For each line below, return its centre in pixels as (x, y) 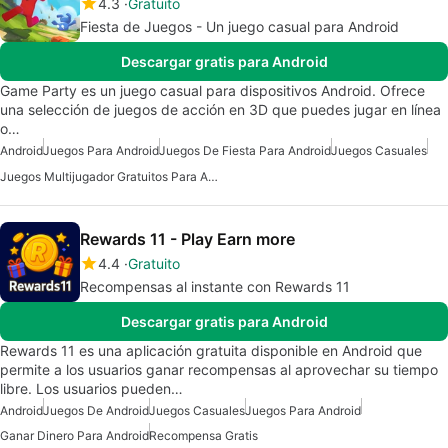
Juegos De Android (96, 411)
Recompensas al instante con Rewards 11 (215, 287)
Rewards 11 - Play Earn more (187, 239)
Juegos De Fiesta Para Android (245, 151)
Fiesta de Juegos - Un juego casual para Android (239, 27)
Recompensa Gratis (203, 436)
